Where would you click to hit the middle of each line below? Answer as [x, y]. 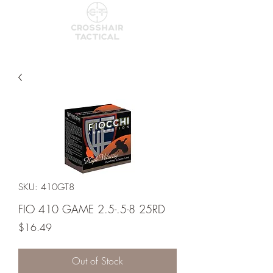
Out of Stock [97, 261]
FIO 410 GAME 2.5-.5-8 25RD [92, 209]
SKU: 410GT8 [46, 187]
